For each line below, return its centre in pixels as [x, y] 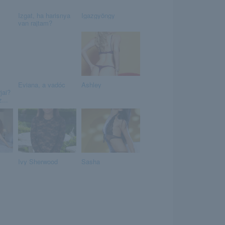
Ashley [91, 85]
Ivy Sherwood [38, 162]
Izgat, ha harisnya [44, 16]
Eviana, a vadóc [41, 85]
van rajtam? [35, 23]
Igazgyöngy [98, 16]
